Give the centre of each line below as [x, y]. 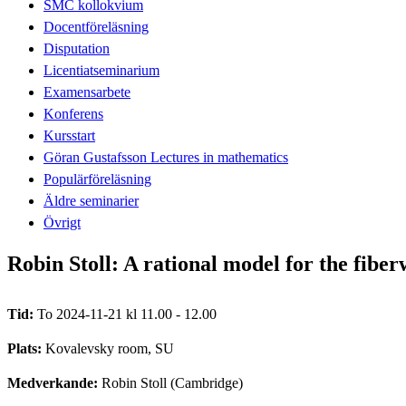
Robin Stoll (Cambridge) [172, 382]
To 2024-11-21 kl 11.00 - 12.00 [127, 314]
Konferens [73, 113]
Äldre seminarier [91, 200]
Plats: [26, 348]
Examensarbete [87, 92]
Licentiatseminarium [101, 70]
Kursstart [69, 135]
